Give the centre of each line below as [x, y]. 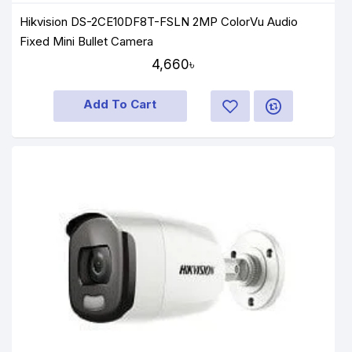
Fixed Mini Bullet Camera [86, 41]
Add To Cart [120, 104]
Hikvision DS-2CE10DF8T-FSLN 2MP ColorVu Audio [159, 21]
